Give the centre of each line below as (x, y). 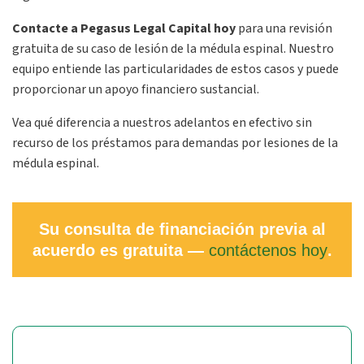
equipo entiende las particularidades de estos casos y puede (175, 69)
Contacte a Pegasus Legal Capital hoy (124, 28)
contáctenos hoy (268, 250)
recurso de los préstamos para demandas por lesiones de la (175, 143)
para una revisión (284, 28)
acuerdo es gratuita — (120, 250)
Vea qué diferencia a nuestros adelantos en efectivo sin (162, 123)
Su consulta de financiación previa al (182, 229)
